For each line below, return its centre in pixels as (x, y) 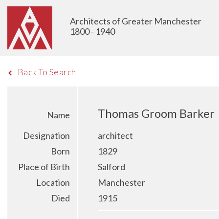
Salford (111, 167)
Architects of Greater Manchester (136, 21)
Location (53, 182)
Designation (46, 135)
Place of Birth (44, 167)
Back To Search (47, 72)
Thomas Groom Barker (156, 113)
